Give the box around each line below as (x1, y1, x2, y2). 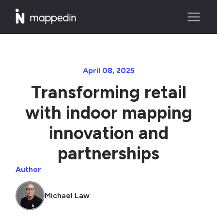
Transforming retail (31, 82, 186, 103)
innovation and (48, 123, 169, 143)
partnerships (58, 143, 159, 164)
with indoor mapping (25, 102, 192, 123)
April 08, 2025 (82, 66, 135, 75)
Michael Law (45, 191, 90, 200)
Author (15, 165, 41, 174)
